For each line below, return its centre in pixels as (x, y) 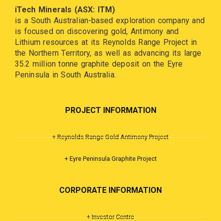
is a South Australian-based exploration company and (110, 20)
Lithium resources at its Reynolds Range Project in (106, 42)
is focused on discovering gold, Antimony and (97, 31)
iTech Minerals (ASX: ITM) (65, 9)
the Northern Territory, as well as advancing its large (108, 53)
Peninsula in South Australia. (65, 74)
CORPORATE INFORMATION (110, 190)
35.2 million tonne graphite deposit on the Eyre (99, 64)
